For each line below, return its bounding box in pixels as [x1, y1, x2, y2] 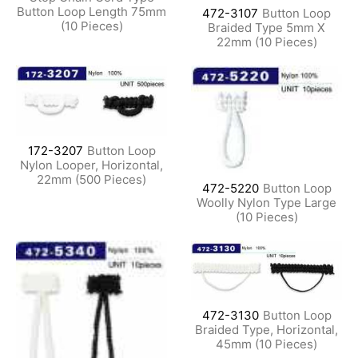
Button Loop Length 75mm [17, 3, 166, 19]
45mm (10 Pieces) [216, 336, 317, 352]
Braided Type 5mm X [208, 20, 325, 36]
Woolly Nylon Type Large [197, 195, 336, 211]
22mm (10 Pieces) [216, 34, 317, 50]
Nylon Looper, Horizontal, [20, 157, 163, 173]
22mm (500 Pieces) [37, 172, 146, 188]
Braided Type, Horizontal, [195, 321, 338, 337]
